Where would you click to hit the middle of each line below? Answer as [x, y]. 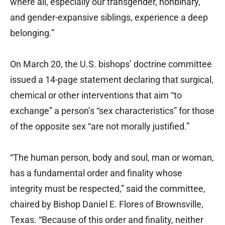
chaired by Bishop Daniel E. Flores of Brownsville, [107, 204]
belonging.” [32, 33]
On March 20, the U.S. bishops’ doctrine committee [111, 64]
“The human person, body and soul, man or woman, [112, 158]
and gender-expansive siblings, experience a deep [109, 18]
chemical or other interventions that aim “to [96, 95]
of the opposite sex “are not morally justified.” [100, 127]
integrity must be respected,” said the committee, [108, 189]
